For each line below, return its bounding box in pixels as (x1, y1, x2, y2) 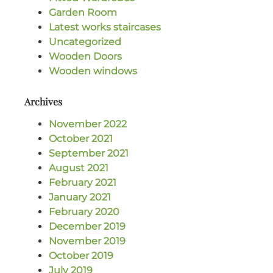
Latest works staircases (49, 21, 161, 34)
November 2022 (49, 118, 127, 130)
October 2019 (49, 250, 113, 262)
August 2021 (49, 162, 108, 174)
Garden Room (49, 7, 117, 19)
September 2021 (49, 147, 129, 160)
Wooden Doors (49, 51, 122, 63)
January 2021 (49, 191, 111, 204)
